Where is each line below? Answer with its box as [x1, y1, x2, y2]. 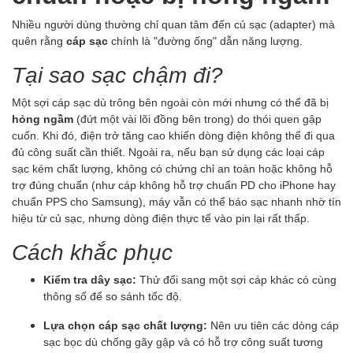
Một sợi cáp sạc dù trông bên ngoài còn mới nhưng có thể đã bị [12, 95, 329, 110]
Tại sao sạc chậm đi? [12, 61, 223, 88]
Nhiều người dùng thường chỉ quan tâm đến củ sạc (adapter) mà [12, 17, 335, 32]
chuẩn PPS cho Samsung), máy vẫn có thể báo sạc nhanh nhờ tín [12, 195, 341, 209]
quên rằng [12, 34, 66, 48]
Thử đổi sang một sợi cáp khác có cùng [136, 273, 336, 287]
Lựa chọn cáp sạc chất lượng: [43, 318, 207, 333]
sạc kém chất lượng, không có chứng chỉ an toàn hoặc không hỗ [12, 162, 333, 176]
